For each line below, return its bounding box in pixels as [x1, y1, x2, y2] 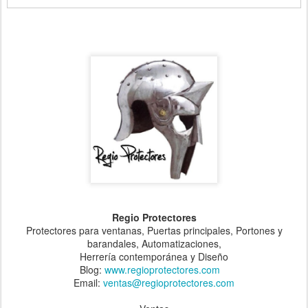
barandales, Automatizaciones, [87, 236, 221, 250]
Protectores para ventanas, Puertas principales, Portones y [25, 223, 283, 237]
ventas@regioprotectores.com [103, 275, 234, 289]
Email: [74, 275, 103, 289]
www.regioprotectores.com [104, 262, 220, 276]
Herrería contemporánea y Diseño [80, 249, 228, 263]
